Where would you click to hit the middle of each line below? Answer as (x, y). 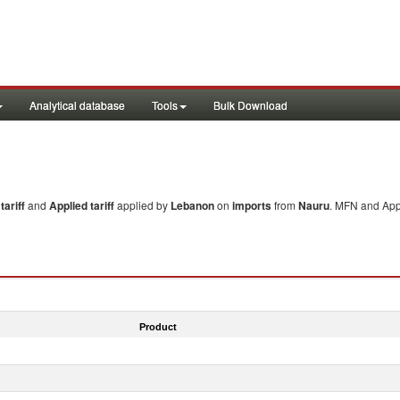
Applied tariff (83, 205)
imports (252, 205)
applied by (144, 205)
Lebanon (192, 205)
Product (158, 326)
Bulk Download (250, 105)
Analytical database (77, 105)
